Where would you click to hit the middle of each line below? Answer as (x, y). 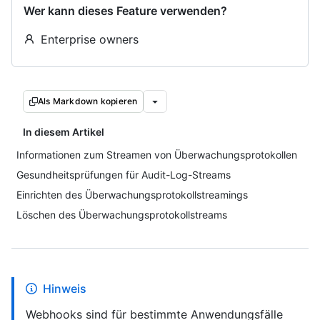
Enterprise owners (90, 39)
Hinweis (65, 289)
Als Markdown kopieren (88, 101)
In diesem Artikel (64, 132)
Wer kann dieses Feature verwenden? (125, 11)
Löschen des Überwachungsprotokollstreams (122, 215)
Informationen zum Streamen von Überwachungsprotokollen (157, 155)
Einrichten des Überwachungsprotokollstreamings (132, 195)
